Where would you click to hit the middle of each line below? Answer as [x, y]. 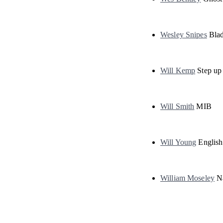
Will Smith [177, 106]
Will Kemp [178, 70]
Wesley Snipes [184, 35]
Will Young [178, 142]
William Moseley [187, 178]
